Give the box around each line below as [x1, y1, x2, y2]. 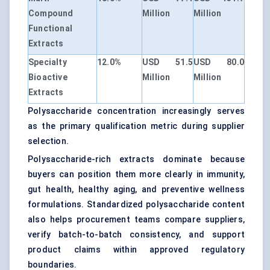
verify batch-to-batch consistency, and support [28, 230, 245, 240]
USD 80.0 [193, 57, 244, 67]
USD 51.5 [142, 57, 193, 67]
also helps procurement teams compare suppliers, [28, 215, 245, 225]
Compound [28, 8, 74, 19]
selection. [28, 136, 69, 146]
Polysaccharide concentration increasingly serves [28, 106, 245, 116]
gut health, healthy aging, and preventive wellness [28, 184, 245, 195]
